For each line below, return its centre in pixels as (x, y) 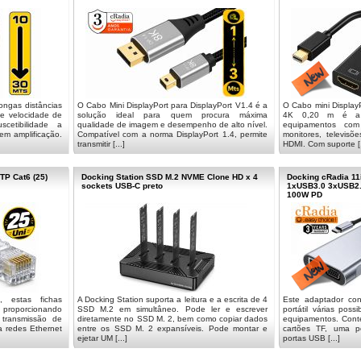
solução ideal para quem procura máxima (172, 115)
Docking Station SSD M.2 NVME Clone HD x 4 (170, 177)
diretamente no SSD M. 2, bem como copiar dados (172, 319)
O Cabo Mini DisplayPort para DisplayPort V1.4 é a (172, 105)
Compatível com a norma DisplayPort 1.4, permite (172, 134)
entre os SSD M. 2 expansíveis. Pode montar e (172, 328)
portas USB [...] (311, 338)
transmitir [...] (101, 144)
